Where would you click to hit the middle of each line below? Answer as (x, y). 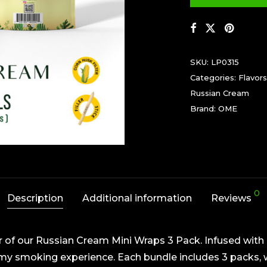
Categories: (214, 77)
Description (35, 198)
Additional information (137, 198)
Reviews (232, 198)
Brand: (204, 108)
